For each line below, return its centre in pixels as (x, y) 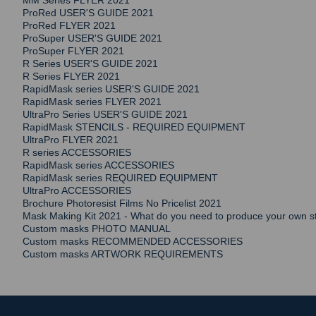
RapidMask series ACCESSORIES (98, 165)
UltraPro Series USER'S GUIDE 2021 (105, 115)
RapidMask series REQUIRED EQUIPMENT (120, 178)
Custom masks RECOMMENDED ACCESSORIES (133, 242)
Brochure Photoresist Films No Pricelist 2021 (122, 203)
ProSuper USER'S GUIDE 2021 (92, 38)
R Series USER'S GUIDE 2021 (90, 64)
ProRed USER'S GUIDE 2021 (88, 13)
